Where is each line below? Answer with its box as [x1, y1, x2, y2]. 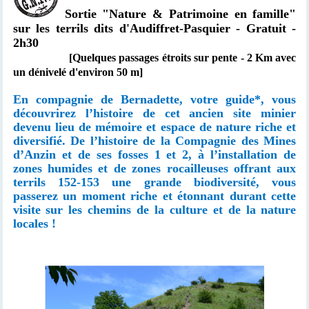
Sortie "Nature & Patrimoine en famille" [58, 7, 297, 21]
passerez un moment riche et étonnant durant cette [12, 189, 297, 203]
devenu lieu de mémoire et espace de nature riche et [12, 120, 297, 134]
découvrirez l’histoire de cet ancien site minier [12, 106, 297, 121]
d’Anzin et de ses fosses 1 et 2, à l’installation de [12, 148, 297, 162]
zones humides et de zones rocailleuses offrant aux [12, 161, 297, 176]
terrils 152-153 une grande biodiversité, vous [12, 175, 297, 190]
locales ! [12, 217, 56, 231]
